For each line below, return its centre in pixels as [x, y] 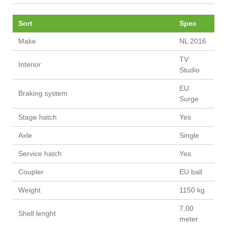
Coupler [31, 172]
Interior [29, 64]
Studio [190, 70]
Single [189, 135]
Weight [29, 190]
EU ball [191, 172]
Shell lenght [37, 213]
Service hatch [40, 154]
